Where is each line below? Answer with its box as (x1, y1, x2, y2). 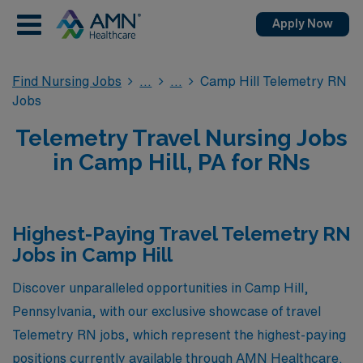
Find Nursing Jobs (12, 75, 122, 88)
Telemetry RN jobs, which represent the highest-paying (12, 327, 346, 341)
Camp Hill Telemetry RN (200, 75, 348, 88)
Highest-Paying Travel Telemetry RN (12, 222, 351, 246)
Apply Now (272, 18, 333, 29)
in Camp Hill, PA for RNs (53, 149, 310, 176)
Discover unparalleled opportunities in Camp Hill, (12, 280, 309, 294)
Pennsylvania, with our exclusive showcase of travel (12, 304, 321, 318)
